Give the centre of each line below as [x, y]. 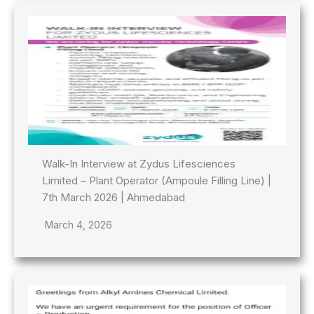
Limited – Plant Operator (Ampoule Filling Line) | [157, 180]
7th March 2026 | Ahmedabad [114, 197]
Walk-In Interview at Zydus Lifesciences [139, 163]
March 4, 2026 [78, 224]
